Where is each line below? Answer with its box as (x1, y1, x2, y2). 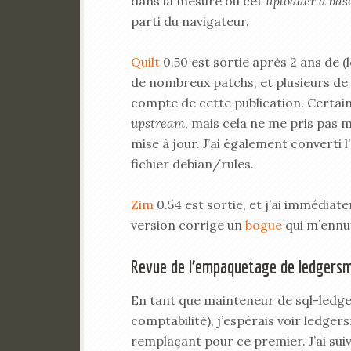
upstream (131, 115, 185, 131)
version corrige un (131, 217, 245, 233)
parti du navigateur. (131, 13, 249, 29)
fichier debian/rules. (131, 156, 254, 172)
